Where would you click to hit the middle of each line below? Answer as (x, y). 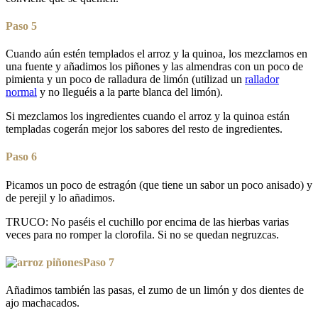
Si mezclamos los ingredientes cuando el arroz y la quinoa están (148, 116)
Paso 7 (99, 262)
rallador (262, 79)
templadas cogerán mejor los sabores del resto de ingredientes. (144, 129)
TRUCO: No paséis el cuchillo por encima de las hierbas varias (147, 221)
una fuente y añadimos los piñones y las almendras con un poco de (154, 67)
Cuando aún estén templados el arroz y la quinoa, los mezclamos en (157, 54)
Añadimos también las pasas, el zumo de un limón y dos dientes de (155, 290)
